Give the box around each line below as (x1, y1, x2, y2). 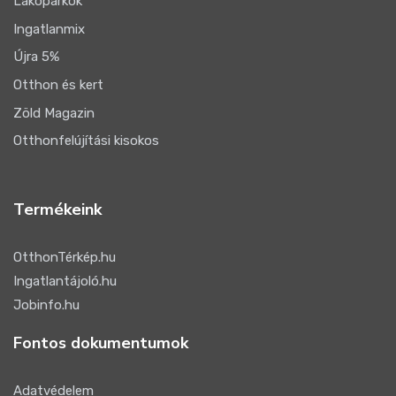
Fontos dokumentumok (13, 331, 188, 354)
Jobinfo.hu (13, 296, 80, 313)
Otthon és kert (13, 77, 103, 94)
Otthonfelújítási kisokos (13, 133, 159, 149)
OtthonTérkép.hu (13, 249, 116, 266)
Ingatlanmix (13, 20, 85, 37)
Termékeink (13, 199, 102, 221)
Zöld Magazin (13, 104, 95, 121)
